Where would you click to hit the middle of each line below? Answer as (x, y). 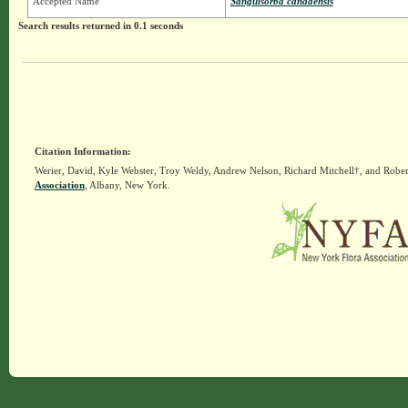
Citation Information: (82, 152)
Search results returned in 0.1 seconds (100, 26)
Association (59, 185)
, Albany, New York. (127, 185)
